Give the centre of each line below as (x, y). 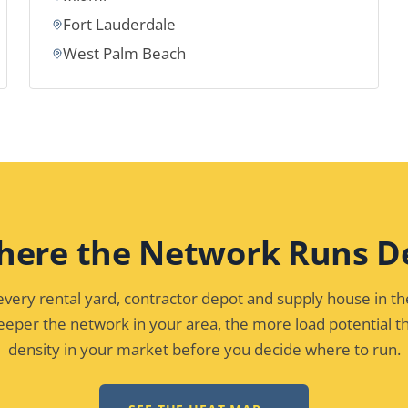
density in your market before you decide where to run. (204, 349)
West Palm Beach (124, 53)
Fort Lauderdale (119, 24)
